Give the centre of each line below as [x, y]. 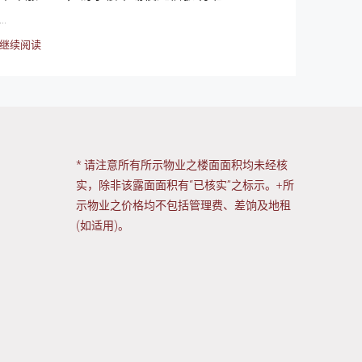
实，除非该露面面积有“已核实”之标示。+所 [185, 185]
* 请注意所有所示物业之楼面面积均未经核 [181, 164]
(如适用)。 [102, 225]
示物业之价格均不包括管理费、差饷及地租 [183, 205]
